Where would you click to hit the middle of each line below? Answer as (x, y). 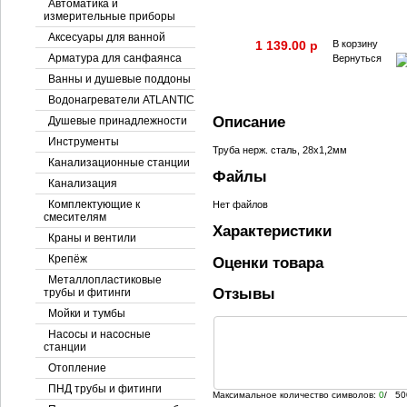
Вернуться (357, 58)
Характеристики (273, 232)
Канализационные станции (119, 163)
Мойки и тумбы (87, 313)
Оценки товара (268, 263)
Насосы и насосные (100, 334)
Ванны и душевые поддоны (120, 79)
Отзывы (244, 293)
